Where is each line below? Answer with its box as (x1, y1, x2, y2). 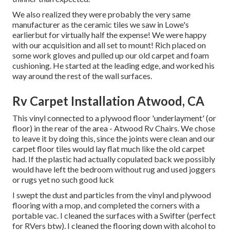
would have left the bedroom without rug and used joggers (12, 164, 216, 175)
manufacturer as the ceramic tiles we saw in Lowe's (12, 20, 189, 30)
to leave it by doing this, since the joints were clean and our (12, 133, 215, 144)
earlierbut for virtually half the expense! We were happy (12, 30, 206, 40)
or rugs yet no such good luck (12, 175, 114, 185)
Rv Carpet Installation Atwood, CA (12, 93, 204, 109)
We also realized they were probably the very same (12, 9, 190, 20)
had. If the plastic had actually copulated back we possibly (12, 154, 215, 164)
